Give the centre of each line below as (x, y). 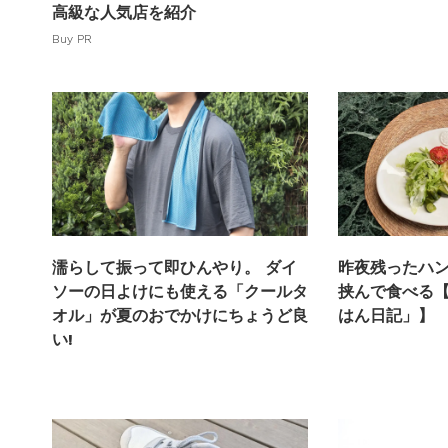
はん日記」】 (386, 316)
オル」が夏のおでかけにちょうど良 (180, 316)
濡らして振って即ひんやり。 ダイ (174, 268)
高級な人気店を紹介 (124, 12)
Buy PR (72, 38)
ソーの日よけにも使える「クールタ (180, 292)
